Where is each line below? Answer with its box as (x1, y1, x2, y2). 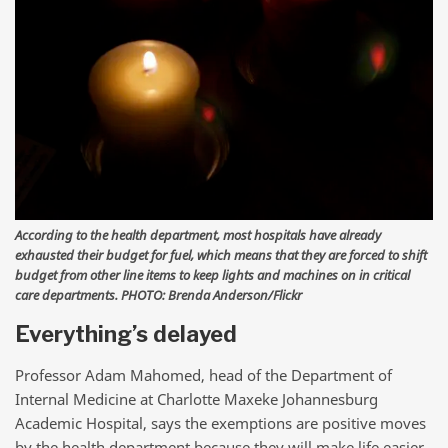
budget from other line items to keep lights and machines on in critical (15, 266, 410, 285)
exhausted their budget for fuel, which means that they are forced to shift (15, 246, 427, 265)
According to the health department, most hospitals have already (15, 226, 381, 245)
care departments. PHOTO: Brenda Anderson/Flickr (15, 286, 302, 305)
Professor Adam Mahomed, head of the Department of (15, 365, 392, 386)
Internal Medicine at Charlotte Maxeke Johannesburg (15, 389, 378, 410)
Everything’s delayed (15, 320, 237, 347)
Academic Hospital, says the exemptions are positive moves (15, 413, 426, 434)
